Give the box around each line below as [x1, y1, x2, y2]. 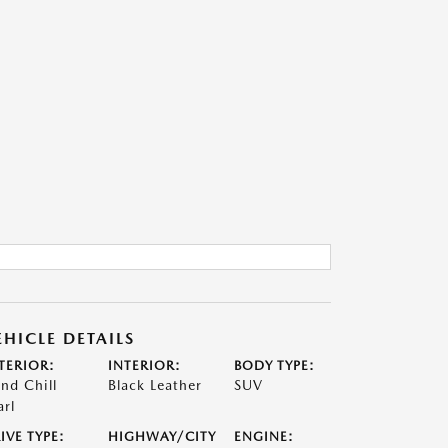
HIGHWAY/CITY [107, 429, 216, 444]
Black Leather [107, 377, 202, 393]
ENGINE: [234, 429, 295, 444]
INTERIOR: [107, 358, 181, 373]
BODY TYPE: [234, 358, 316, 373]
